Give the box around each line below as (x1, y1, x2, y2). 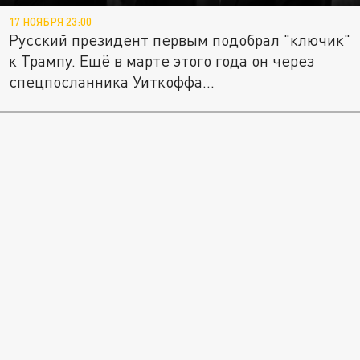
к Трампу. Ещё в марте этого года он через (9, 51, 315, 71)
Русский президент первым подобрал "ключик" (9, 31, 351, 50)
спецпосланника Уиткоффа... (9, 72, 215, 92)
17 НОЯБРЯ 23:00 (9, 15, 92, 29)
